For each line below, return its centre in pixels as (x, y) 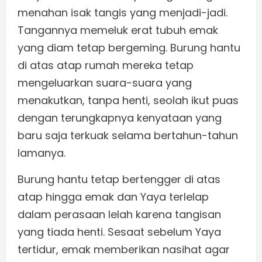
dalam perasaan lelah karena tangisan (119, 215)
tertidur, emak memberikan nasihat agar (124, 250)
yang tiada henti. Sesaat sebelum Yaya (119, 232)
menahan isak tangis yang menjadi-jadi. (123, 13)
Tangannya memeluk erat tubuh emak (118, 30)
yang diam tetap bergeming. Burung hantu (129, 48)
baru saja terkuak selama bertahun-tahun (128, 136)
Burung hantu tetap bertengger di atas (119, 180)
